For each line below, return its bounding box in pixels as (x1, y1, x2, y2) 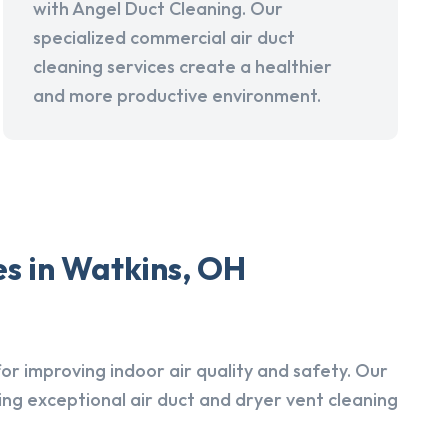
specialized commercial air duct (33, 26, 296, 50)
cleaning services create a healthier (33, 55, 333, 79)
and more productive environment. (33, 84, 322, 108)
